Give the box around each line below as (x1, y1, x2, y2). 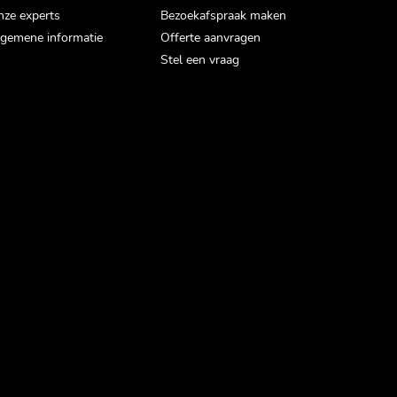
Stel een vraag (160, 51, 239, 68)
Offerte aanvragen (160, 29, 261, 46)
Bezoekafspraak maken (160, 7, 286, 24)
